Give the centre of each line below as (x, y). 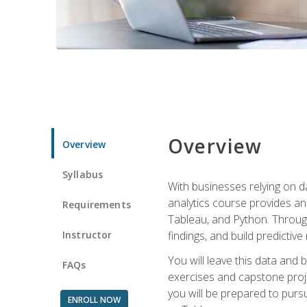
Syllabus (83, 174)
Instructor (87, 234)
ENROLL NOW (94, 299)
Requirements (97, 204)
